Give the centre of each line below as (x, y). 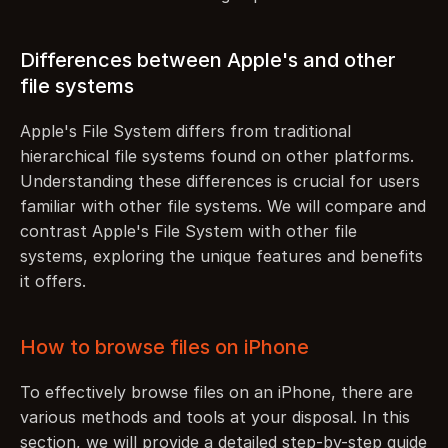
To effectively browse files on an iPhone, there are (216, 392)
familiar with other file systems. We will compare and (223, 206)
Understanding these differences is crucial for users (220, 181)
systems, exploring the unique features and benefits (221, 256)
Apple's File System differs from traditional (185, 131)
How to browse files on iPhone (164, 347)
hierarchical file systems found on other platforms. (217, 156)
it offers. (53, 281)
